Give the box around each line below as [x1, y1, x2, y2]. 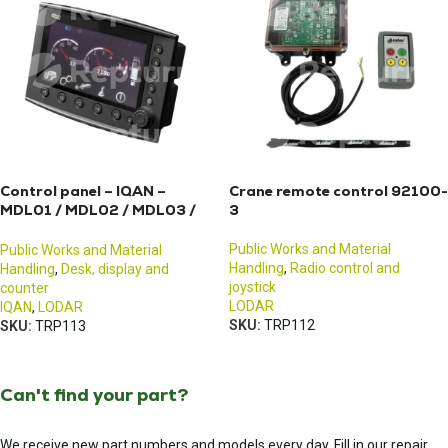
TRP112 [264, 317, 315, 333]
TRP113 [35, 318, 86, 335]
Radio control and [290, 260, 400, 276]
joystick [229, 279, 276, 295]
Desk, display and [61, 261, 169, 278]
